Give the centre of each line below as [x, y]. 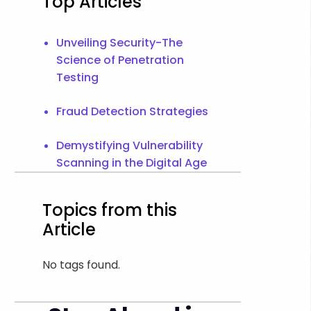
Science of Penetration [120, 60]
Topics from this [109, 210]
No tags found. [81, 265]
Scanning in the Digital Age [131, 163]
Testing [77, 77]
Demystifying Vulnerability [129, 145]
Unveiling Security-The [119, 43]
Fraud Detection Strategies [132, 111]
